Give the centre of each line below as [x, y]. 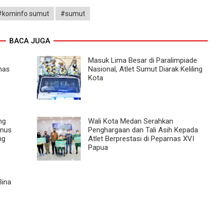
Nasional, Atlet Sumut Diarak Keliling [145, 69]
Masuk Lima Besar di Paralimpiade [142, 60]
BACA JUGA [29, 41]
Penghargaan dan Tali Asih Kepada [143, 130]
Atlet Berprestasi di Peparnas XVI [141, 138]
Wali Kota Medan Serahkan [130, 121]
